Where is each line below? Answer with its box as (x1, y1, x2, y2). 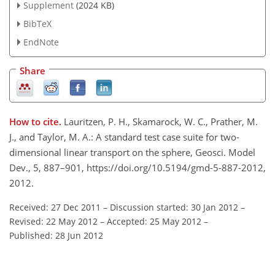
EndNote (23, 36, 59, 48)
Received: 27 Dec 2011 (9, 201, 101, 214)
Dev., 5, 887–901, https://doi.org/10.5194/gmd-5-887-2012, (9, 161, 266, 174)
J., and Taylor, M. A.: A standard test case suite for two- (9, 131, 239, 144)
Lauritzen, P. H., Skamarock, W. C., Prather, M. (64, 115, 258, 128)
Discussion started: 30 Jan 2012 (110, 201, 238, 214)
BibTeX (23, 18, 52, 30)
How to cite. (9, 115, 64, 128)
